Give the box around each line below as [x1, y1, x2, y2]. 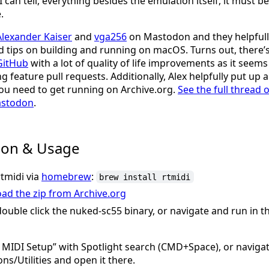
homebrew [41, 169, 91, 183]
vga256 [94, 29, 127, 43]
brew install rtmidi [99, 172, 191, 182]
